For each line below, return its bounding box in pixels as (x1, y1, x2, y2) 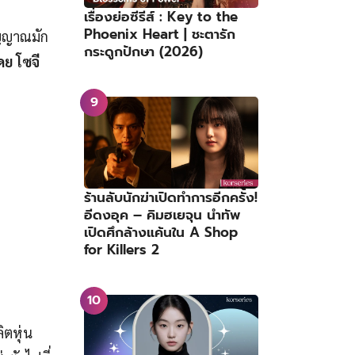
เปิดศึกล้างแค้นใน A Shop (84, 221, 238, 242)
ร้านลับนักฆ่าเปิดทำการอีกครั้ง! (84, 186, 258, 208)
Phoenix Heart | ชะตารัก (84, 24, 235, 45)
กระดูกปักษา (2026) (84, 41, 203, 63)
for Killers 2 (84, 239, 159, 260)
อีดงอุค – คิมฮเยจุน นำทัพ (84, 204, 240, 225)
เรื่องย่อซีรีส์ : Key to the (84, 6, 238, 28)
